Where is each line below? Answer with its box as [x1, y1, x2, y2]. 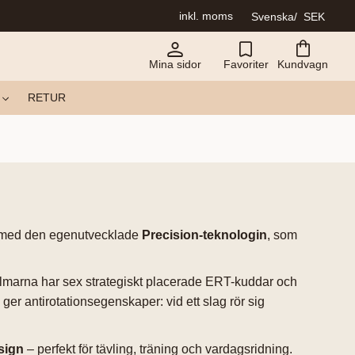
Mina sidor [149, 58, 201, 71]
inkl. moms [179, 10, 233, 22]
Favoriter [223, 58, 269, 71]
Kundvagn [277, 58, 328, 71]
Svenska [251, 10, 294, 23]
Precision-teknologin [142, 227, 267, 242]
